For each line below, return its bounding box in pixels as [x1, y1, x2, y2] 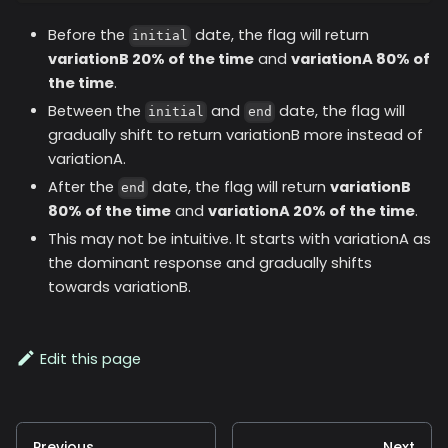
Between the [48, 100, 145, 121]
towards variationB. [48, 276, 191, 297]
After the [48, 176, 118, 197]
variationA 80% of [291, 48, 430, 69]
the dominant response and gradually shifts [48, 252, 372, 273]
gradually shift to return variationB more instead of [48, 124, 423, 145]
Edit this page [40, 348, 142, 369]
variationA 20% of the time [208, 200, 415, 221]
